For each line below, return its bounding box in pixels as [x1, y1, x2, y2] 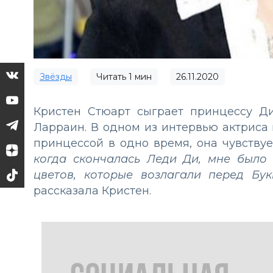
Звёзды [40, 71, 72, 83]
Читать [96, 71, 129, 83]
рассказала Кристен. [34, 184, 151, 198]
